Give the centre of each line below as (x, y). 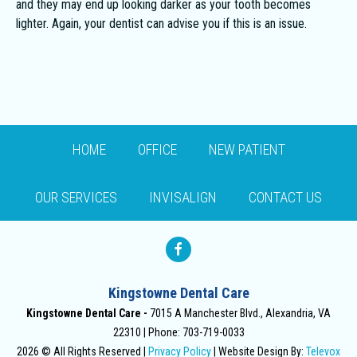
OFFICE (157, 149)
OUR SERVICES (76, 197)
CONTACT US (285, 197)
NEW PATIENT (247, 149)
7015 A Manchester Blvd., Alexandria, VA (240, 313)
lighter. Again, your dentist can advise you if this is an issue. (161, 24)
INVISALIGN (183, 197)
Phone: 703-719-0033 (196, 332)
